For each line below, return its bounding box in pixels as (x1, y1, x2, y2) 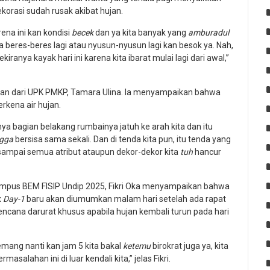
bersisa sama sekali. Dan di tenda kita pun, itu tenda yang (15, 134, 231, 144)
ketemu (123, 240, 151, 251)
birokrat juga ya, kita (151, 240, 228, 251)
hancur (195, 146, 221, 157)
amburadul (188, 27, 229, 37)
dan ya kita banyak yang (93, 27, 188, 37)
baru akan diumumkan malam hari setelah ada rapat (25, 193, 226, 204)
